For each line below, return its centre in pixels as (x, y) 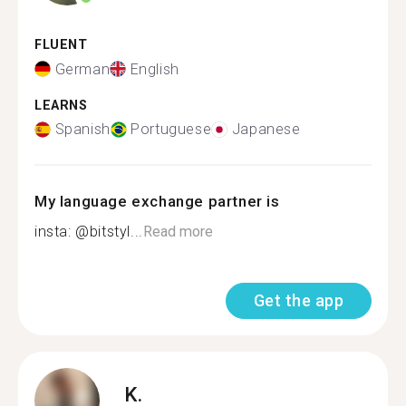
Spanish (82, 129)
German (82, 69)
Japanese (266, 129)
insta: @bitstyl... (89, 232)
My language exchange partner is (157, 201)
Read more (178, 232)
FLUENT (61, 45)
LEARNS (61, 105)
